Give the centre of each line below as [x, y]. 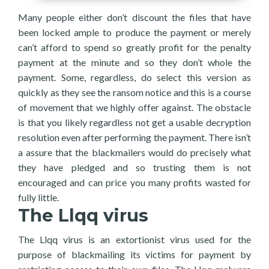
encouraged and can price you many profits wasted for [134, 182]
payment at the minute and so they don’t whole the [134, 62]
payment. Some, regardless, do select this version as [134, 77]
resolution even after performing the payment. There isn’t [134, 137]
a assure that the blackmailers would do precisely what [134, 152]
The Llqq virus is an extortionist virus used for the [134, 239]
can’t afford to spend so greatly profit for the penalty [134, 47]
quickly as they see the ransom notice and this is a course [134, 92]
